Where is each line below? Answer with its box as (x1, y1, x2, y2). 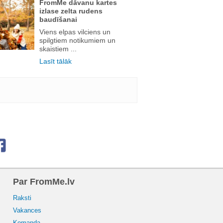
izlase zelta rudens (39, 6, 103, 15)
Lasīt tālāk (39, 57, 72, 65)
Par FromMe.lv (13, 176, 75, 187)
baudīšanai (39, 15, 77, 23)
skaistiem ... (39, 44, 77, 53)
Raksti (13, 194, 31, 202)
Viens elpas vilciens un (39, 27, 111, 36)
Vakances (13, 206, 41, 214)
